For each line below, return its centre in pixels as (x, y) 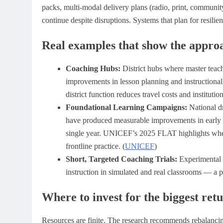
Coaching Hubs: (93, 69)
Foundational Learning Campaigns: (126, 108)
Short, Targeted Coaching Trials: (121, 159)
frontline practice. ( (95, 146)
